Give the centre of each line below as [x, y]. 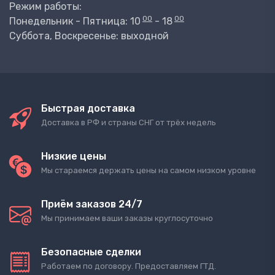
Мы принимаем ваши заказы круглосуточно [127, 219]
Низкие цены [74, 157]
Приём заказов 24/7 [92, 204]
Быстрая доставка [88, 109]
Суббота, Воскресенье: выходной [89, 36]
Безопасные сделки [91, 252]
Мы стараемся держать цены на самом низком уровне [149, 171]
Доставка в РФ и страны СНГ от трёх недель [129, 123]
